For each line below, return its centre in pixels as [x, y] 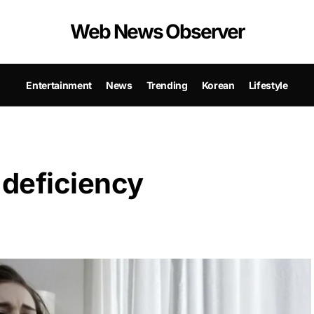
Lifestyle [268, 85]
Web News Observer [157, 32]
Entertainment [59, 85]
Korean [218, 85]
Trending [167, 85]
